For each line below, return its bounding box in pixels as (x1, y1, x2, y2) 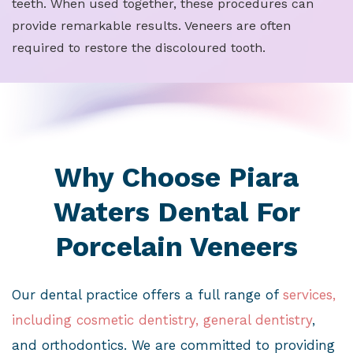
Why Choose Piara (54, 161, 299, 195)
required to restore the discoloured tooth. (12, 40, 266, 56)
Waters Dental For (53, 195, 300, 229)
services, (283, 287, 336, 303)
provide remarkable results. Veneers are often (12, 18, 291, 34)
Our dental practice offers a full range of (12, 287, 283, 303)
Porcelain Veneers (55, 230, 298, 264)
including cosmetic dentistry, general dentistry (12, 312, 312, 329)
